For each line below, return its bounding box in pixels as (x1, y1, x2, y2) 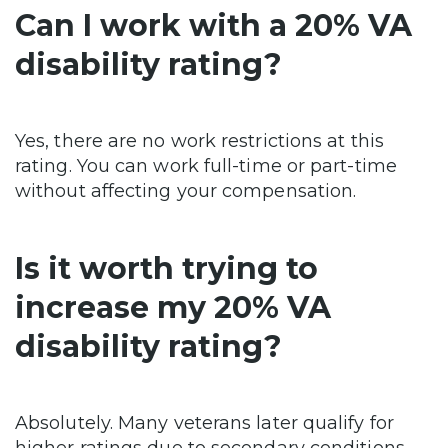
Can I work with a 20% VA (15, 7, 412, 44)
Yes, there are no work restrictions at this (15, 130, 384, 152)
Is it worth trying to (15, 250, 318, 287)
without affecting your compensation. (15, 180, 362, 202)
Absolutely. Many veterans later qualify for (15, 412, 394, 434)
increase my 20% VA (15, 289, 331, 326)
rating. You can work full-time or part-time (15, 155, 397, 177)
